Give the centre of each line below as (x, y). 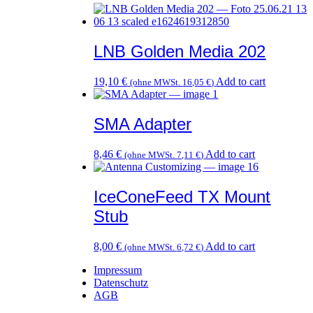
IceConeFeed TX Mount (182, 196)
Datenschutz (121, 282)
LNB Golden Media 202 (180, 52)
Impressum (118, 270)
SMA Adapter (143, 124)
